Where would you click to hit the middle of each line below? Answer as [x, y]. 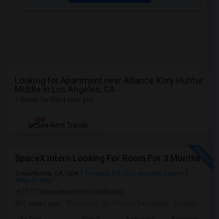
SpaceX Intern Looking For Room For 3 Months [108, 158]
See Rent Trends [62, 125]
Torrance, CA [102, 173]
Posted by [82, 203]
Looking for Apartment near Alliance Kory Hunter [109, 80]
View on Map [34, 180]
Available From [186, 203]
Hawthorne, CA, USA [49, 173]
